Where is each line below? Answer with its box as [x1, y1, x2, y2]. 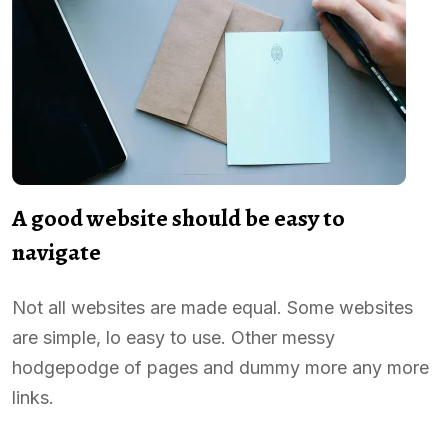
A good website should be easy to [12, 201, 345, 234]
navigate [12, 235, 101, 268]
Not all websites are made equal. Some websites [12, 296, 413, 318]
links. [12, 386, 54, 408]
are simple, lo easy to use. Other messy [12, 326, 335, 348]
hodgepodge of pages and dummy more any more [12, 356, 429, 378]
